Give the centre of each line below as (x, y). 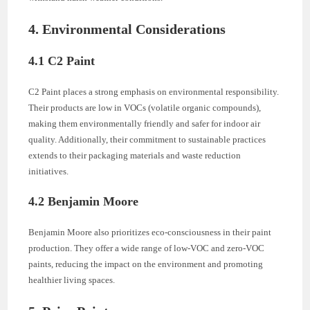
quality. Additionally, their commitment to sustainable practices (147, 139)
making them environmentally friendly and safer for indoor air (145, 123)
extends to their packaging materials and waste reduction (135, 155)
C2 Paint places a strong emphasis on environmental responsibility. (154, 91)
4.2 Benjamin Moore (84, 201)
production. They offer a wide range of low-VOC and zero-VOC (147, 248)
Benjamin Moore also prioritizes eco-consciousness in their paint (150, 232)
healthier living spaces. (72, 280)
